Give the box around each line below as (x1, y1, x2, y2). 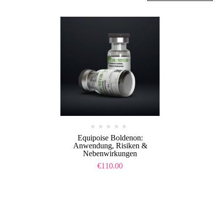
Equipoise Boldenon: (77, 133, 143, 142)
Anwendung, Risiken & (73, 141, 147, 150)
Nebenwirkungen (83, 149, 137, 158)
